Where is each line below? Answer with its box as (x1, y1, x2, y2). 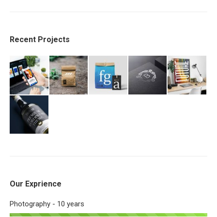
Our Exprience (10, 179, 62, 189)
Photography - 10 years (10, 200, 84, 209)
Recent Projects (10, 35, 70, 44)
